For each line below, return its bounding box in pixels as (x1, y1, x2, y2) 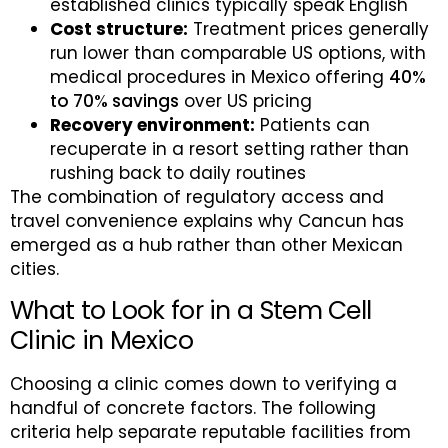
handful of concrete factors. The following (10, 395, 376, 420)
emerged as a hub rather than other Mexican (10, 233, 403, 258)
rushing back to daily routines (50, 161, 306, 186)
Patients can (255, 113, 370, 138)
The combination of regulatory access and (10, 185, 384, 210)
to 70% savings (50, 89, 179, 114)
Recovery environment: (50, 113, 255, 138)
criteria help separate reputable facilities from (10, 419, 411, 444)
